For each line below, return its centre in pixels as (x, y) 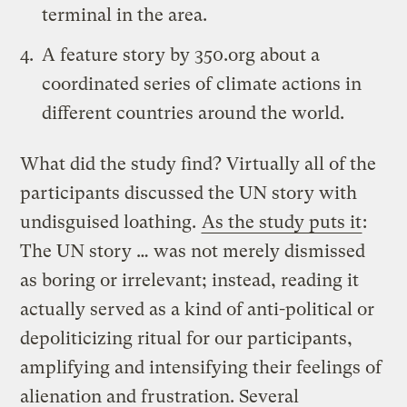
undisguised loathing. (111, 223)
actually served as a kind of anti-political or (198, 310)
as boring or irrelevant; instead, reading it (190, 281)
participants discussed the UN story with (189, 194)
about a (290, 55)
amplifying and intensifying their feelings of (201, 368)
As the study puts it (282, 223)
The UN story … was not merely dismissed (193, 252)
